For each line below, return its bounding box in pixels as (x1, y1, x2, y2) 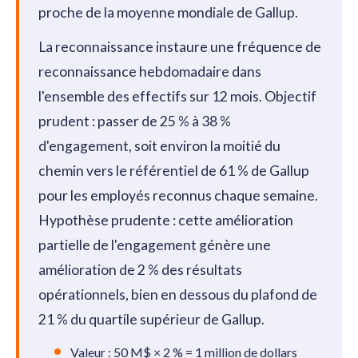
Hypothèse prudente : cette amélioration (38, 211, 293, 229)
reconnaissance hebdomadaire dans (38, 62, 261, 80)
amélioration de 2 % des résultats (38, 261, 242, 278)
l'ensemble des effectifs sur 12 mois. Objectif (38, 87, 316, 105)
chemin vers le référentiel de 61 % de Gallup (38, 161, 309, 179)
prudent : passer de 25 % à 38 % (38, 112, 231, 129)
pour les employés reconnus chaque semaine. (38, 186, 318, 204)
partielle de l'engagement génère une (38, 236, 271, 253)
